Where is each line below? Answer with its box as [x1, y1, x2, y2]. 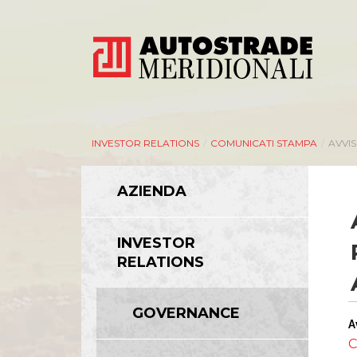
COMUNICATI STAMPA [210, 137, 317, 149]
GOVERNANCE [132, 304, 241, 322]
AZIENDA [117, 182, 186, 200]
